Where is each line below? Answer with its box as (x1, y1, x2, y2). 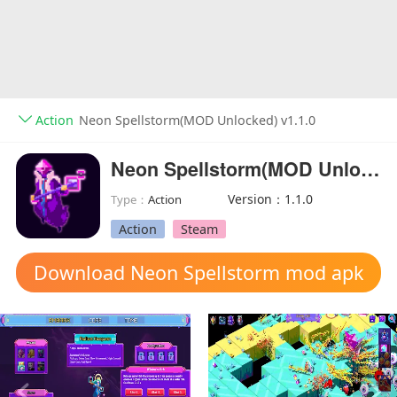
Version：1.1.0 (228, 190, 314, 207)
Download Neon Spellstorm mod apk (34, 260, 363, 286)
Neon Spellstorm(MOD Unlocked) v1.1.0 (78, 112, 315, 129)
